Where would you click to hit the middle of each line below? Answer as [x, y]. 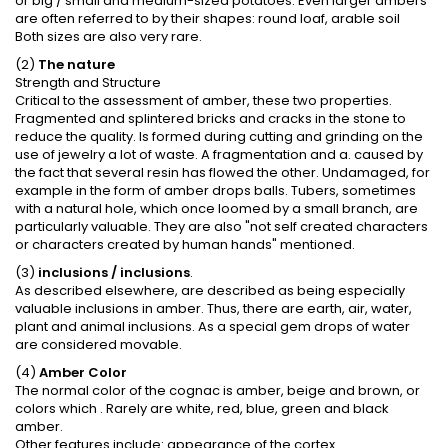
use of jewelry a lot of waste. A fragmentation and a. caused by [219, 154]
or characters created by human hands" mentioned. [185, 244]
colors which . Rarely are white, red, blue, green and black [202, 408]
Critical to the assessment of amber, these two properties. [203, 100]
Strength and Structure [88, 82]
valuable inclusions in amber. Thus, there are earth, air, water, [213, 308]
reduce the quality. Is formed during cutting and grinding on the [219, 136]
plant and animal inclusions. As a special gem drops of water [212, 326]
